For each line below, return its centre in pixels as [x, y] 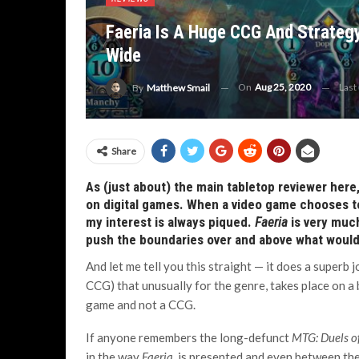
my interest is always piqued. [170, 222]
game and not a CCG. [142, 305]
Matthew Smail [178, 88]
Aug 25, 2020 [283, 87]
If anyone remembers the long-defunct [189, 337]
